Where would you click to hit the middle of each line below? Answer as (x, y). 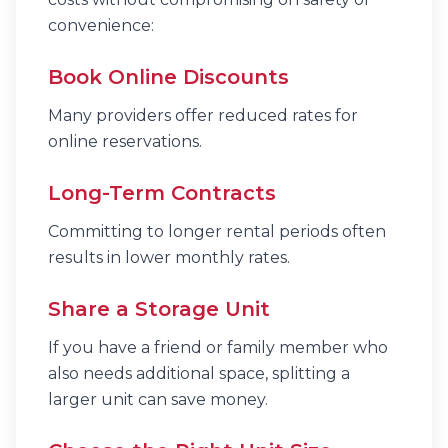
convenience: (101, 25)
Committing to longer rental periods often (217, 231)
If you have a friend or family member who (218, 347)
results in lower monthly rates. (169, 257)
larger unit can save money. (158, 399)
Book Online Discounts (168, 77)
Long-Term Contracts (162, 193)
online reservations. (125, 141)
